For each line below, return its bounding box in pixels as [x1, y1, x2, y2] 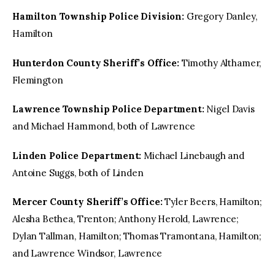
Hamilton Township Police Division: [12, 10, 184, 23]
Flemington [12, 74, 63, 86]
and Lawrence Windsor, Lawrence [12, 247, 162, 260]
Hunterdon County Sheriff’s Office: [12, 56, 179, 69]
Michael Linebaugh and [141, 149, 244, 161]
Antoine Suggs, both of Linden [12, 166, 144, 179]
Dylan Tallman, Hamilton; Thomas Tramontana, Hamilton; [12, 230, 262, 242]
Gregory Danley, [184, 10, 257, 23]
